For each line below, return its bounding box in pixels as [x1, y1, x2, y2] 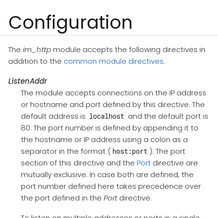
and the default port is [126, 110, 208, 121]
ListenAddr [8, 75, 47, 86]
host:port [112, 146, 148, 156]
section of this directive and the [20, 157, 137, 168]
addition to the [8, 55, 64, 66]
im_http [23, 44, 51, 54]
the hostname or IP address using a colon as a [20, 134, 188, 145]
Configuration [8, 10, 133, 36]
